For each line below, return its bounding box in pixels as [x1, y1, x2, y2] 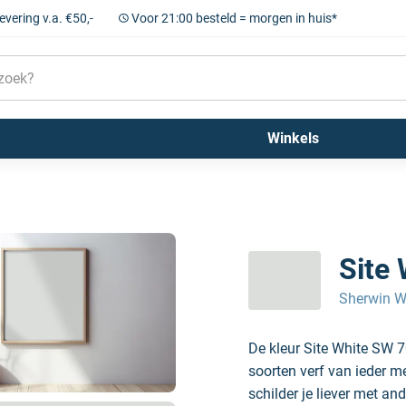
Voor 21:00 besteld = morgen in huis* [130, 11, 337, 25]
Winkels [266, 130, 319, 147]
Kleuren [191, 121, 240, 139]
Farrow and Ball [63, 121, 165, 139]
